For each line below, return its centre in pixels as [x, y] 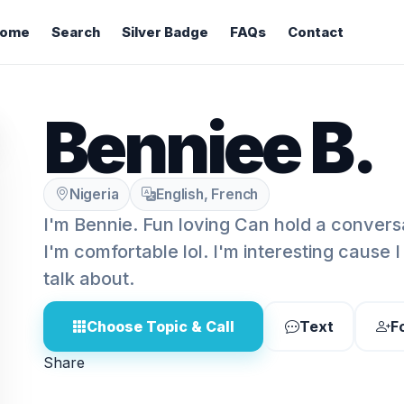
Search [75, 32]
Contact [315, 32]
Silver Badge [165, 32]
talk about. [89, 279]
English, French [207, 194]
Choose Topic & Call [161, 326]
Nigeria [94, 194]
